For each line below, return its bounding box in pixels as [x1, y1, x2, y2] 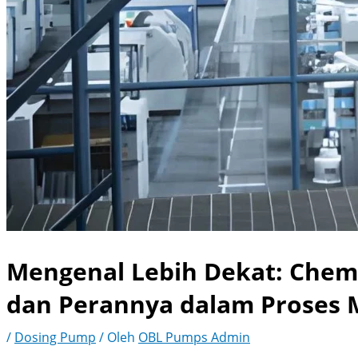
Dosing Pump [14, 328, 96, 346]
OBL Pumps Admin [138, 328, 250, 346]
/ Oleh [96, 328, 138, 346]
